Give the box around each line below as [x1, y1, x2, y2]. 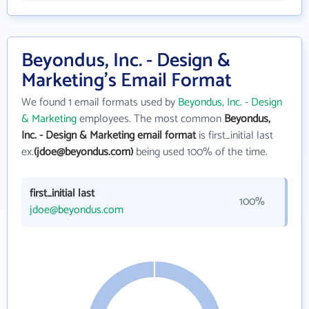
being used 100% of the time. [133, 143, 268, 161]
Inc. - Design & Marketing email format [21, 126, 196, 145]
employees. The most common [77, 110, 224, 128]
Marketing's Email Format [21, 65, 232, 97]
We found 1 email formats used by [21, 93, 178, 112]
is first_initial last [196, 126, 273, 145]
